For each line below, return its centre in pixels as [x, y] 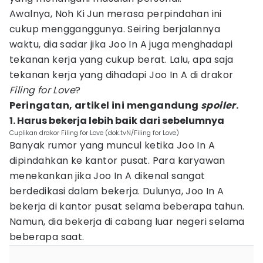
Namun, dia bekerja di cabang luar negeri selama [127, 222]
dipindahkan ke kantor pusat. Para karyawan [117, 161]
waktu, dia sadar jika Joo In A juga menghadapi [121, 44]
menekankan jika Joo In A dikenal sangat [107, 176]
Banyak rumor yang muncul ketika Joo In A [112, 145]
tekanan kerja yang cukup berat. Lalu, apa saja [122, 60]
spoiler [218, 105]
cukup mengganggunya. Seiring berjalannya [115, 29]
